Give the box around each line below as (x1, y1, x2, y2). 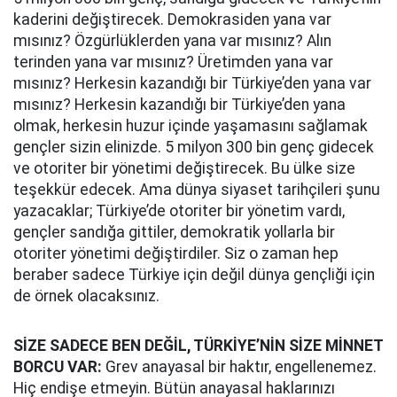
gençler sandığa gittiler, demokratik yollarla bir (13, 223, 335, 241)
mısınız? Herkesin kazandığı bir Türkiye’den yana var (13, 74, 371, 92)
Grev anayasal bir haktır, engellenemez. (102, 358, 377, 376)
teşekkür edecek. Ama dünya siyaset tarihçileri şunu (13, 181, 380, 198)
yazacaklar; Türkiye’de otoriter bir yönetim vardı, (13, 202, 345, 220)
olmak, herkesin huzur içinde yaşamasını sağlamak (13, 117, 368, 135)
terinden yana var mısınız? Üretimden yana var (13, 53, 333, 71)
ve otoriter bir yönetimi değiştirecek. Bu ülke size (13, 160, 355, 177)
